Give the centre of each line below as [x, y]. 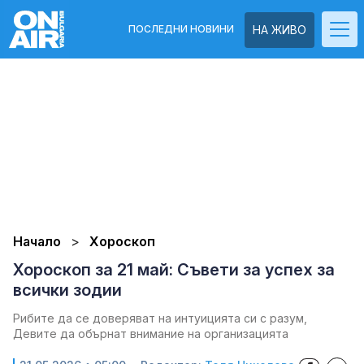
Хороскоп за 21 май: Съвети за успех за [174, 270]
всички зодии [67, 290]
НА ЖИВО [279, 30]
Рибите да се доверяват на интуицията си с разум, [160, 318]
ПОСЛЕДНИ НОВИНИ [181, 29]
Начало [37, 241]
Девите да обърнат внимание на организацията [151, 334]
